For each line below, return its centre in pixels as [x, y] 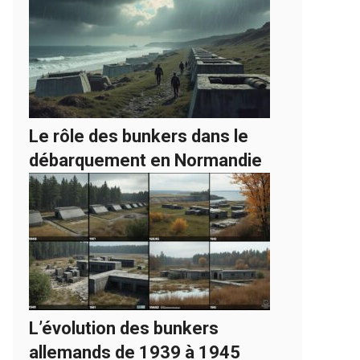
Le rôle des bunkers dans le [139, 136]
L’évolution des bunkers [124, 328]
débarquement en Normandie [145, 160]
